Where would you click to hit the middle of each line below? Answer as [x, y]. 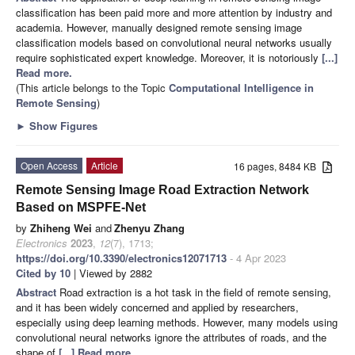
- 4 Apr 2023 [256, 258]
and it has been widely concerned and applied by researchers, [157, 307]
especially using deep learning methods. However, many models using [177, 322]
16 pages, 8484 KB [279, 166]
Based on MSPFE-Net [81, 207]
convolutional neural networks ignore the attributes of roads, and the [171, 337]
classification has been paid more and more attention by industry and [174, 12]
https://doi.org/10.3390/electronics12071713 [121, 258]
